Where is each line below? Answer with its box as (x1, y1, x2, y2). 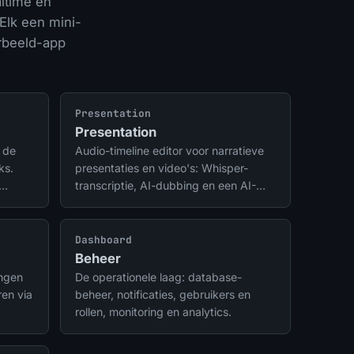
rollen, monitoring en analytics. (75, 305, 232, 319)
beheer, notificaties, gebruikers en (75, 288, 250, 302)
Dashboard (75, 233, 132, 247)
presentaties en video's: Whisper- (75, 161, 248, 175)
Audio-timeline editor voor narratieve (75, 144, 264, 158)
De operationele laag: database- (75, 270, 242, 284)
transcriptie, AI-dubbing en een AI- (75, 179, 256, 193)
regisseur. (75, 196, 125, 210)
